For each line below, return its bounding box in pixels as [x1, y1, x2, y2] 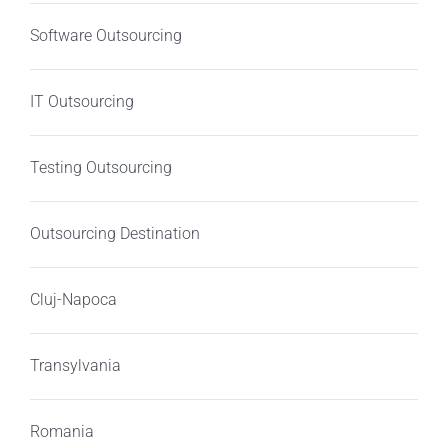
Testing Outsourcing [29, 158, 172, 178]
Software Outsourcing [29, 26, 182, 46]
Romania [29, 422, 94, 442]
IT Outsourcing [29, 92, 134, 112]
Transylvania [29, 356, 121, 376]
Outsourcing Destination [29, 224, 200, 244]
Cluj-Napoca [29, 290, 117, 310]
